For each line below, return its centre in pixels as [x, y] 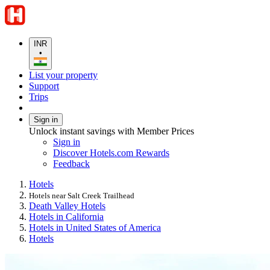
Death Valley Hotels [67, 206]
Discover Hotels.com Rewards [111, 153]
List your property [63, 75]
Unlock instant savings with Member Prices [111, 131]
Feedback [71, 164]
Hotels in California [66, 217]
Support [44, 86]
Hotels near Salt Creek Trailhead [82, 196]
